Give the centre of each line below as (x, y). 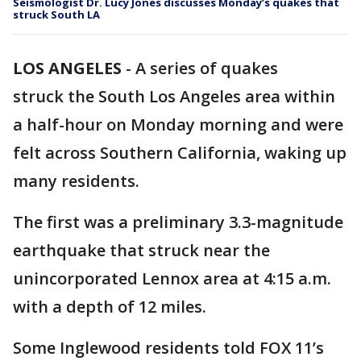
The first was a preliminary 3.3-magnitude (178, 222)
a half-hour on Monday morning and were (178, 124)
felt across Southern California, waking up (180, 153)
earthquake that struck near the (141, 250)
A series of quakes (207, 68)
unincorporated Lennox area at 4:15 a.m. (172, 278)
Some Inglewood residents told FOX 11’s (168, 348)
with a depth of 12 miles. (112, 307)
